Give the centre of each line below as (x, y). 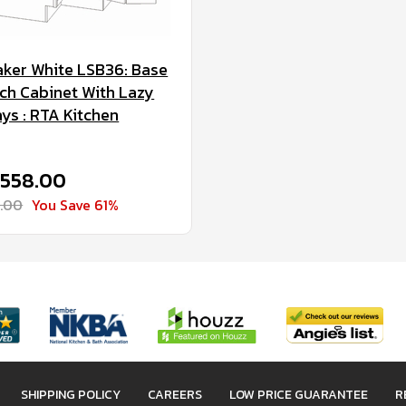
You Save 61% (76, 205)
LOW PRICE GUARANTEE (299, 395)
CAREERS (175, 395)
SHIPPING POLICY (71, 395)
